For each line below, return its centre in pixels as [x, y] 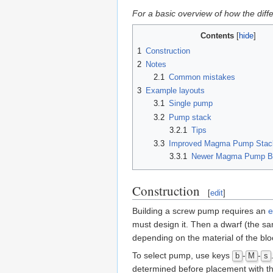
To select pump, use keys [182, 255]
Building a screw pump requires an [200, 211]
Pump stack [190, 117]
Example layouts [175, 91]
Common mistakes [202, 77]
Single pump [190, 104]
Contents [217, 35]
